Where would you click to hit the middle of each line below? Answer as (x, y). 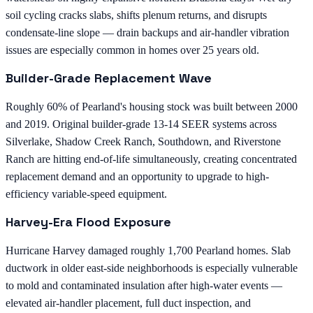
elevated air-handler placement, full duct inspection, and (128, 303)
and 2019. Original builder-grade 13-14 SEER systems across (141, 124)
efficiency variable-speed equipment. (86, 194)
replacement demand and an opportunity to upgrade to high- (137, 176)
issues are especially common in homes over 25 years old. (132, 50)
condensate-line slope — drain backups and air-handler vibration (147, 32)
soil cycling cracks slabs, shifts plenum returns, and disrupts (136, 15)
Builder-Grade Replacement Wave (109, 78)
